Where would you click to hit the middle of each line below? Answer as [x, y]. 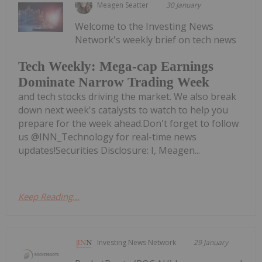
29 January [211, 243]
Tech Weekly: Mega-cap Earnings [116, 67]
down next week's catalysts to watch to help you [123, 110]
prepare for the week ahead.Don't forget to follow [128, 124]
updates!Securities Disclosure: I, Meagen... [109, 151]
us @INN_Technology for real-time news [107, 137]
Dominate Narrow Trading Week [114, 82]
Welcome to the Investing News [144, 26]
